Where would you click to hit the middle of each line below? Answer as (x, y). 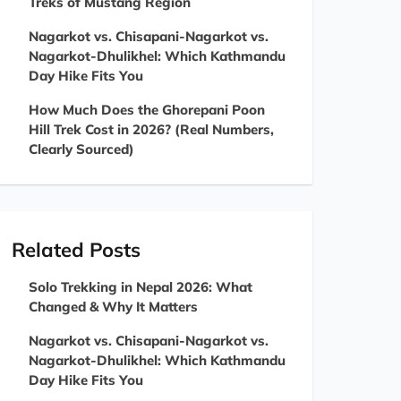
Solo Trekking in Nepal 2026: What (141, 287)
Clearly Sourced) (81, 149)
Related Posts (76, 250)
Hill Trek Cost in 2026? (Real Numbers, (151, 129)
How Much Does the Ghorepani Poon (147, 110)
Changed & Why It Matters (113, 307)
